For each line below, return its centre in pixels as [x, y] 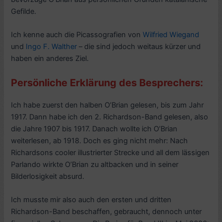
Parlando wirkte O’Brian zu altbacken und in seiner [95, 164]
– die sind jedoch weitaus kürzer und [139, 47]
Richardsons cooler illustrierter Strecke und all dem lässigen [111, 152]
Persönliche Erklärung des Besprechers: [107, 83]
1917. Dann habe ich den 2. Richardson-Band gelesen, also [110, 117]
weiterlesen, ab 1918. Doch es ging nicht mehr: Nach [100, 140]
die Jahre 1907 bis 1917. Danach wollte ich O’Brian [94, 129]
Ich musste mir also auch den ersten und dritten [91, 200]
